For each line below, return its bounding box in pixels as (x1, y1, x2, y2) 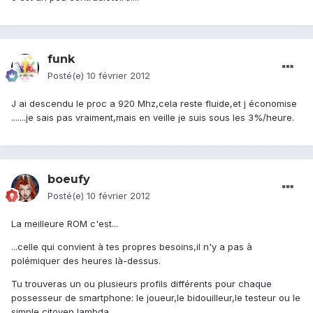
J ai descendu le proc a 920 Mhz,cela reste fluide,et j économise (11, 98, 297, 110)
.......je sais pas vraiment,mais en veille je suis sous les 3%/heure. (11, 112, 294, 124)
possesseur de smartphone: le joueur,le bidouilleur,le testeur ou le (11, 292, 300, 304)
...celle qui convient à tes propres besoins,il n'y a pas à (11, 241, 252, 253)
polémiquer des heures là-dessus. (11, 255, 161, 267)
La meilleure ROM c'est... (11, 218, 118, 230)
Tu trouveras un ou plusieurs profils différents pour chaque (11, 278, 272, 290)
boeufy (48, 173, 90, 187)
